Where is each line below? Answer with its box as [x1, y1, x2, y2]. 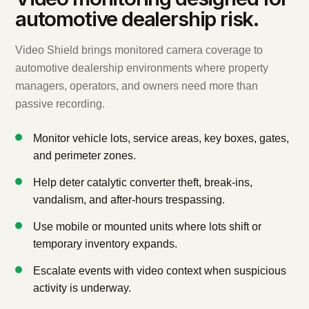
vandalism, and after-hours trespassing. [33, 194, 225, 206]
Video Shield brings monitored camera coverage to [15, 44, 263, 57]
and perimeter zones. [33, 150, 136, 162]
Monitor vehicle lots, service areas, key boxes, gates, [33, 132, 289, 145]
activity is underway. [33, 282, 131, 295]
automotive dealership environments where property [15, 62, 268, 74]
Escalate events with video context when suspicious [33, 265, 286, 277]
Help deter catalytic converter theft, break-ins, [33, 177, 252, 189]
